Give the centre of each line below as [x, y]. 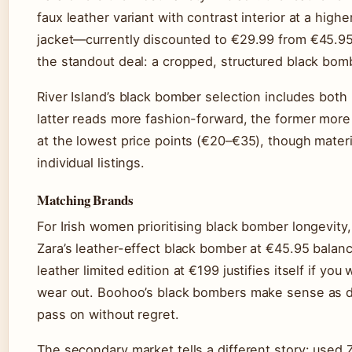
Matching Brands [85, 200]
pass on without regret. [108, 315]
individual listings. [91, 163]
